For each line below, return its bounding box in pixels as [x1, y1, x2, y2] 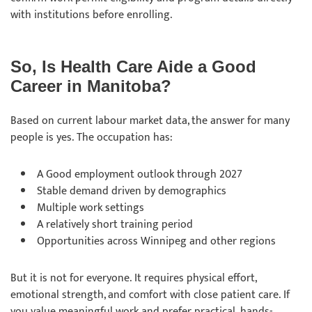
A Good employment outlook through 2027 [37, 165, 245, 184]
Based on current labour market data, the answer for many [10, 111, 290, 130]
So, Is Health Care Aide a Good [10, 57, 256, 76]
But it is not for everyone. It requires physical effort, [10, 269, 256, 288]
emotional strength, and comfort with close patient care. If [10, 286, 290, 304]
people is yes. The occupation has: [10, 128, 175, 147]
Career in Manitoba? [10, 77, 176, 95]
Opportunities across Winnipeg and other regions [37, 232, 279, 251]
